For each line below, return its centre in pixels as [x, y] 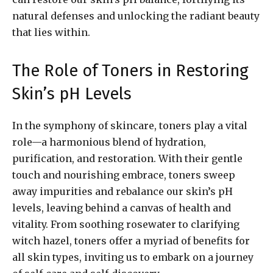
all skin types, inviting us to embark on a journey [133, 257]
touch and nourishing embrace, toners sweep [124, 175]
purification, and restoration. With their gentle [127, 159]
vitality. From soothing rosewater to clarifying [126, 225]
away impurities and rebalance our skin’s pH [122, 192]
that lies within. [51, 33]
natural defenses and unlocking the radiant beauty [136, 16]
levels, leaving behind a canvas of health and [122, 208]
